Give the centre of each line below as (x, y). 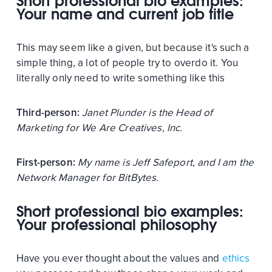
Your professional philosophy (117, 224)
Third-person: (49, 112)
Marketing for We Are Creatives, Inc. (99, 127)
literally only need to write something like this (121, 78)
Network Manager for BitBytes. (87, 177)
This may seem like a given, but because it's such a (133, 47)
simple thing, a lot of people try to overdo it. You (127, 63)
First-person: (46, 162)
